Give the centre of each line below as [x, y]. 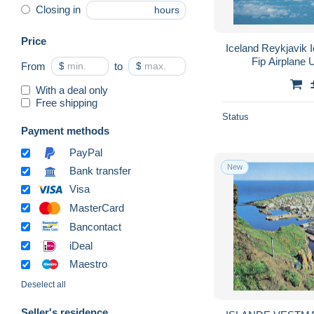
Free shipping [67, 102]
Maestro [88, 264]
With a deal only [72, 90]
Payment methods [65, 130]
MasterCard [97, 207]
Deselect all [43, 285]
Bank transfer [100, 171]
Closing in [58, 10]
